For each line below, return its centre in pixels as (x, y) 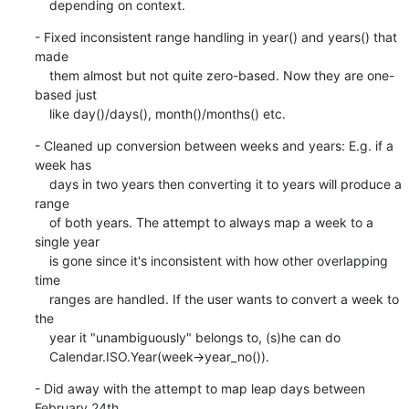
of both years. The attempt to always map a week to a (42, 222)
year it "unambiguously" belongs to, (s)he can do (42, 337)
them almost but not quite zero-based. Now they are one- (42, 75)
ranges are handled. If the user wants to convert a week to (42, 299)
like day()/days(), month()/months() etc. (167, 113)
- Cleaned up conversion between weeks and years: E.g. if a (214, 145)
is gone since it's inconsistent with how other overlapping (42, 260)
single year (67, 241)
